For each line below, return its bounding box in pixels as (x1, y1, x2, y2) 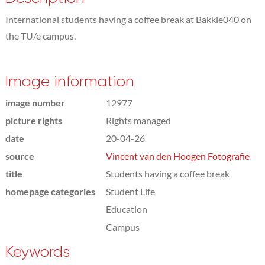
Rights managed (105, 115, 171, 126)
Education (105, 203, 147, 215)
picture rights (5, 115, 62, 126)
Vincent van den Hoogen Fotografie (105, 150, 250, 161)
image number (5, 97, 65, 108)
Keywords (5, 243, 70, 260)
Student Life (105, 186, 155, 197)
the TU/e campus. (5, 30, 76, 41)
